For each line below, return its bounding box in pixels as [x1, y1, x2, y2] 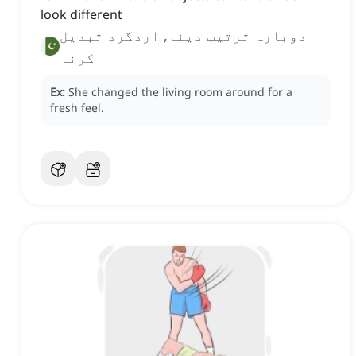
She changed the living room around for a [68, 84, 292, 100]
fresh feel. [50, 100, 104, 116]
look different [41, 6, 122, 24]
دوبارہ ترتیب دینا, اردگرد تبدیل [60, 25, 307, 45]
